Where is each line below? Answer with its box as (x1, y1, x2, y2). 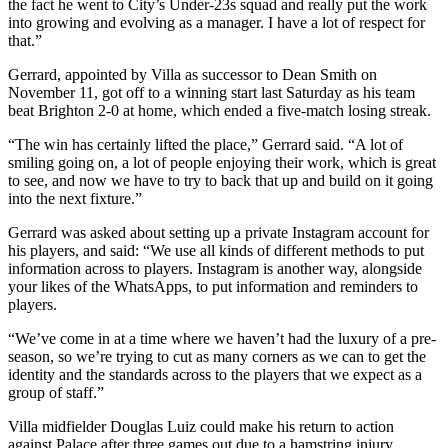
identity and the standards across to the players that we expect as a (8, 365, 422, 383)
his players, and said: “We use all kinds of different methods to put (8, 241, 424, 259)
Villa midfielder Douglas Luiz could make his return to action (8, 417, 394, 435)
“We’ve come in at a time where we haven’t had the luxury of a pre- (8, 329, 436, 347)
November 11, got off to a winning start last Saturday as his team (8, 83, 415, 101)
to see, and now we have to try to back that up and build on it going (8, 171, 433, 189)
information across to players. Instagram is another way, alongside (8, 259, 422, 277)
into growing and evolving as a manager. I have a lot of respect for (8, 13, 425, 31)
